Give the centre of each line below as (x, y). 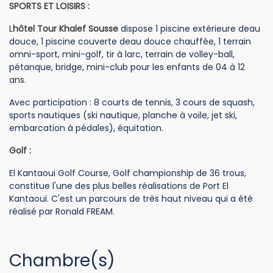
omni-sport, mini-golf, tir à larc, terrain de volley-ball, (122, 54)
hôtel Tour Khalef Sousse (66, 29)
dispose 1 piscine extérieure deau (189, 29)
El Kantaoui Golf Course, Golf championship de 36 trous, (128, 173)
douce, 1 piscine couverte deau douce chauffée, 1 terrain (130, 41)
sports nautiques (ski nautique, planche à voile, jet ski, (123, 115)
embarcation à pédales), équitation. (86, 128)
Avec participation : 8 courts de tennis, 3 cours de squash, (132, 102)
